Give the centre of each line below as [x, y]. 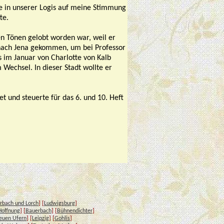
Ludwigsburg [59, 203]
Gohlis [62, 218]
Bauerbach [38, 211]
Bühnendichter [74, 211]
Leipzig [40, 218]
